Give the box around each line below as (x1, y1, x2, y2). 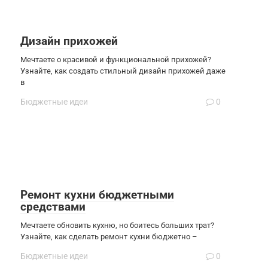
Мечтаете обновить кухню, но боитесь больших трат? (20, 220, 214, 230)
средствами (20, 199, 86, 214)
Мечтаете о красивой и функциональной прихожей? (20, 54, 211, 64)
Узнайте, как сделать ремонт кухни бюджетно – (20, 232, 197, 241)
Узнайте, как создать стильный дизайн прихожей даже (20, 66, 226, 75)
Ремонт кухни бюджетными (20, 187, 174, 202)
